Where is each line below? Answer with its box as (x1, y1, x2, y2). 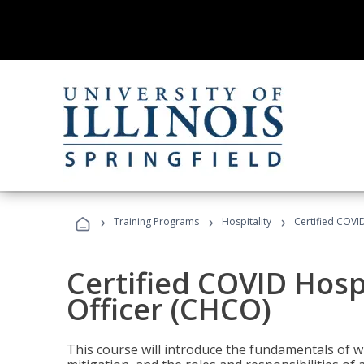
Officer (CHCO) (67, 289, 271, 329)
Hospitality (222, 214, 274, 228)
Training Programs (114, 214, 199, 228)
